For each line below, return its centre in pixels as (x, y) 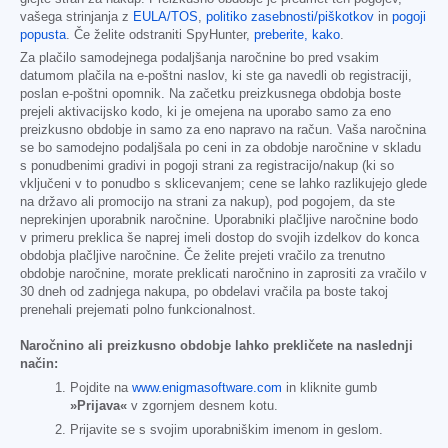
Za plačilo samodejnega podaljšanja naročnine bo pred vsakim (199, 57)
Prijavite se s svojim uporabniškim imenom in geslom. (226, 430)
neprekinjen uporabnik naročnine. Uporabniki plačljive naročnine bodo (219, 219)
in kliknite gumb (329, 388)
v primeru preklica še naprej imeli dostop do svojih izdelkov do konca (219, 237)
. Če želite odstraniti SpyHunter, (160, 34)
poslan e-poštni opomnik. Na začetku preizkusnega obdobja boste (210, 93)
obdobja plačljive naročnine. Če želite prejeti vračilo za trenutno (202, 255)
